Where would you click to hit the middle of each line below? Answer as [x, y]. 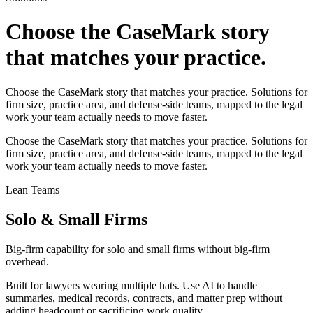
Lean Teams [32, 189]
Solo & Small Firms [77, 219]
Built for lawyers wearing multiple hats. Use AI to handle [131, 285]
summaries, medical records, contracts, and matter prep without [144, 298]
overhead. [27, 261]
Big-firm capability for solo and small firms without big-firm [138, 249]
